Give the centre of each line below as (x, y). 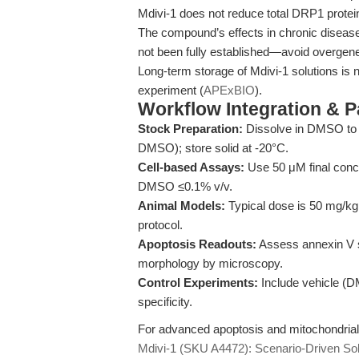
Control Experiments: (198, 282)
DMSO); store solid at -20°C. (213, 148)
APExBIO (229, 90)
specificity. (165, 302)
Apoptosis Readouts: (197, 244)
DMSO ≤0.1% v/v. (185, 186)
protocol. (160, 225)
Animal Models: (182, 206)
